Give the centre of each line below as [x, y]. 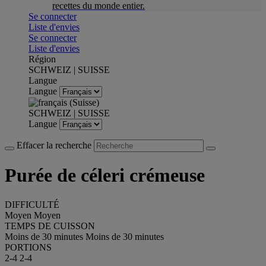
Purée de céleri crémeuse [105, 175]
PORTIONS [28, 247]
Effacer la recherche [55, 145]
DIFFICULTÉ [32, 204]
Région [42, 59]
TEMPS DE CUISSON [50, 226]
